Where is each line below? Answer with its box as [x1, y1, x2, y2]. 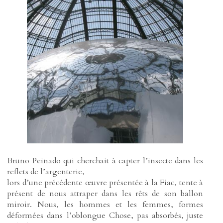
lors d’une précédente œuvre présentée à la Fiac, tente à [7, 177, 203, 188]
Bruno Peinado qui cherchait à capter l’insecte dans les [7, 155, 203, 166]
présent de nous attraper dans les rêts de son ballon [7, 188, 203, 199]
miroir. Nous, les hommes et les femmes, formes [7, 199, 203, 210]
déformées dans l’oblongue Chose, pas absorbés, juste [7, 210, 203, 221]
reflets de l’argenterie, [7, 166, 85, 177]
